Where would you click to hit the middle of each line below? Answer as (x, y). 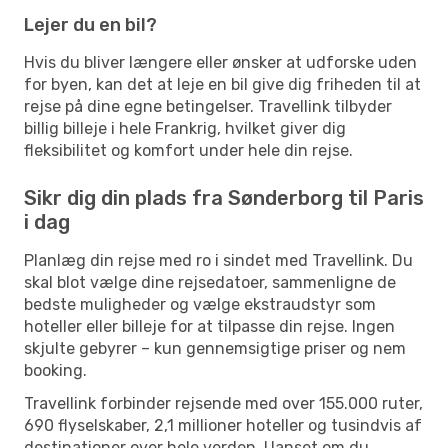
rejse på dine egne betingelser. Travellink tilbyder (208, 106)
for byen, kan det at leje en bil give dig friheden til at (222, 84)
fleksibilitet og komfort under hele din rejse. (188, 150)
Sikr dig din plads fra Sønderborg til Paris (224, 197)
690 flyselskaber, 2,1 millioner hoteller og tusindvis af (223, 425)
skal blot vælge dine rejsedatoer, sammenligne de (210, 282)
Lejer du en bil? (90, 24)
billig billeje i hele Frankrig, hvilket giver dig (185, 128)
